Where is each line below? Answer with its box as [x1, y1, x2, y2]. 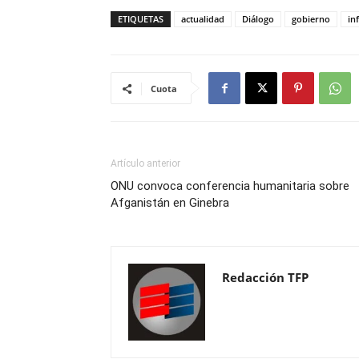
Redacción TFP [222, 268, 309, 285]
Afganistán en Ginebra [111, 195, 229, 210]
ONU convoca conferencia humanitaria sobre [111, 178, 349, 193]
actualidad [181, 12, 224, 25]
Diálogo [242, 12, 274, 25]
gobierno [292, 12, 330, 25]
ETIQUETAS [118, 12, 163, 25]
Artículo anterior [111, 157, 180, 169]
